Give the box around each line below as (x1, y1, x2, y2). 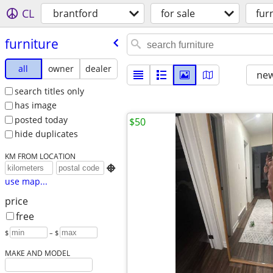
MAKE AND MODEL (4, 248, 70, 258)
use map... (4, 175, 48, 188)
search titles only (14, 85, 84, 97)
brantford (53, 7, 98, 20)
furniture (4, 35, 58, 52)
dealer (85, 62, 112, 74)
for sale (161, 7, 195, 20)
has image (14, 99, 57, 112)
